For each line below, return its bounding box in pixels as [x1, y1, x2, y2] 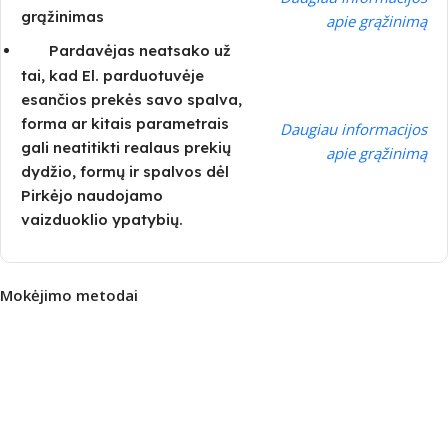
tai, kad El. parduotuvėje [21, 66, 204, 86]
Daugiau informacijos [279, 118, 427, 139]
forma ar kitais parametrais [21, 114, 229, 134]
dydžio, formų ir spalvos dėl [21, 162, 229, 182]
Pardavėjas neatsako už [49, 40, 231, 60]
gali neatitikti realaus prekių [21, 138, 231, 158]
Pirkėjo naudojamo [21, 186, 163, 206]
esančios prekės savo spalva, [21, 90, 242, 110]
